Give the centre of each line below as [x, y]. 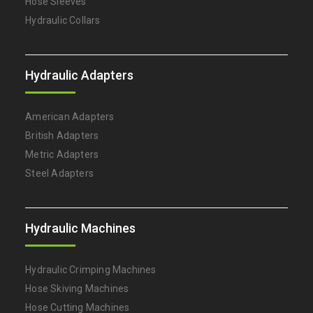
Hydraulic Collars [63, 20]
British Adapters [62, 136]
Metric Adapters [62, 154]
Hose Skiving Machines [77, 289]
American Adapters [70, 117]
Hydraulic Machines [81, 228]
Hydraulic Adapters [80, 75]
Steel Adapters [60, 173]
